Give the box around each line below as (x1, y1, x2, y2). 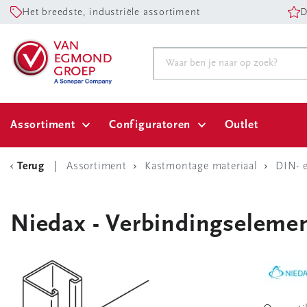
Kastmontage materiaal (145, 161, 258, 172)
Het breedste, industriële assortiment (22, 8, 200, 18)
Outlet (224, 119, 258, 131)
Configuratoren (109, 119, 191, 131)
